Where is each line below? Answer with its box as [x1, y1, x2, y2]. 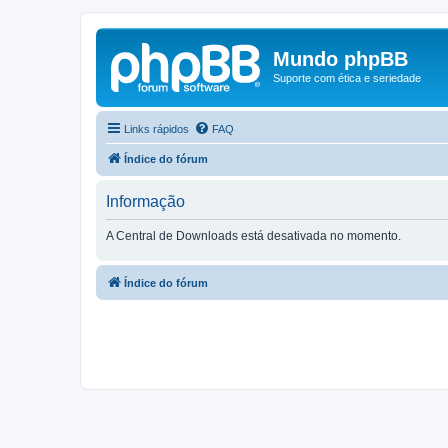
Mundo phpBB [273, 48, 408, 70]
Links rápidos [124, 122, 189, 135]
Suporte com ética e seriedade [273, 72, 421, 84]
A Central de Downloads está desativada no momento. [106, 228, 401, 243]
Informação [106, 192, 185, 210]
